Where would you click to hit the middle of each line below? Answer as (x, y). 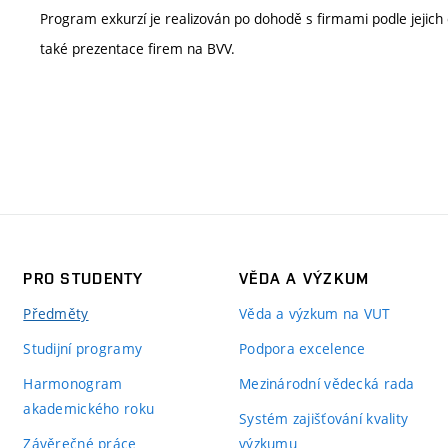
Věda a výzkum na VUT (314, 313)
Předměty (56, 313)
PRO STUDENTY (83, 278)
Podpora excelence (302, 348)
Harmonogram (73, 383)
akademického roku (89, 408)
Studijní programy (83, 348)
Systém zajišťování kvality (323, 418)
